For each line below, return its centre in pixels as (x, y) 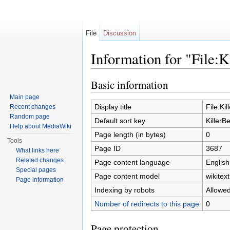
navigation (138, 73)
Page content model (127, 176)
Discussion (120, 33)
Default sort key (120, 120)
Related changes (40, 160)
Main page (25, 97)
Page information (40, 180)
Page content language (132, 162)
